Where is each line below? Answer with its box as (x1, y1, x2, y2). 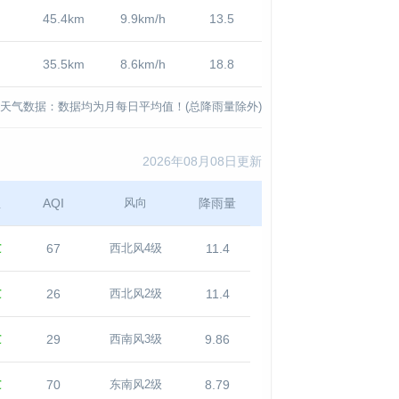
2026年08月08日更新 (142, 154, 262, 168)
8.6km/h (119, 57, 166, 71)
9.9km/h (119, 12, 166, 26)
